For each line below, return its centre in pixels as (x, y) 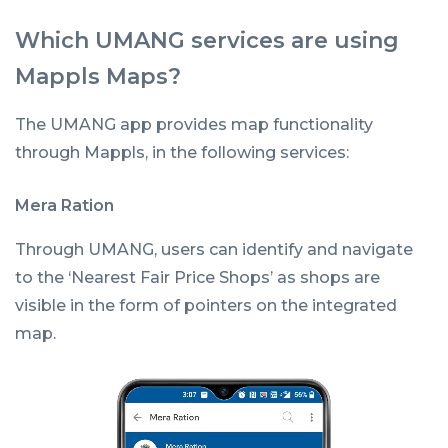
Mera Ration (64, 205)
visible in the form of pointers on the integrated (206, 305)
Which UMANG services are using (207, 40)
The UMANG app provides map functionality (194, 124)
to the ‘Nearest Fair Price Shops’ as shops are (197, 277)
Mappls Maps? (98, 76)
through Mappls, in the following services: (182, 152)
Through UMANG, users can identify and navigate (214, 249)
